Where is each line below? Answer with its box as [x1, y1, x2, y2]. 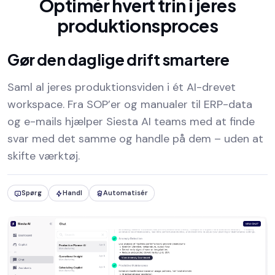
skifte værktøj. [7, 149, 80, 164]
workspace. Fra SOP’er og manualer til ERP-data [7, 97, 252, 112]
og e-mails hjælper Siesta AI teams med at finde [7, 114, 255, 130]
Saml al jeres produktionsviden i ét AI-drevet [7, 80, 236, 95]
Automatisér [103, 188, 148, 198]
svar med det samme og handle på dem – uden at [7, 131, 263, 147]
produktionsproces [56, 14, 219, 37]
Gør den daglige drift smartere [7, 50, 230, 70]
